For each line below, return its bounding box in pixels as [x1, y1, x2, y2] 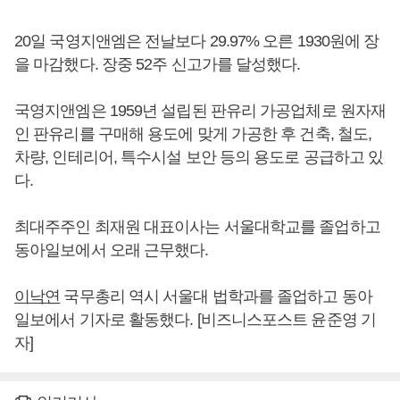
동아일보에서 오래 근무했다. [14, 241, 209, 260]
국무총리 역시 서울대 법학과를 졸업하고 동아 [60, 287, 372, 306]
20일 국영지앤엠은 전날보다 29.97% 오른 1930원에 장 [14, 32, 379, 51]
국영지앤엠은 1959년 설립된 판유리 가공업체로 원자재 [14, 102, 387, 121]
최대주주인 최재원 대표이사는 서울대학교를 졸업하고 [14, 218, 380, 237]
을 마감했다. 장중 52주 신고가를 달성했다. [14, 55, 301, 74]
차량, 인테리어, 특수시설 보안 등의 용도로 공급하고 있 [14, 148, 384, 167]
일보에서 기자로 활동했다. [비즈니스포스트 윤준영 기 [14, 311, 376, 329]
